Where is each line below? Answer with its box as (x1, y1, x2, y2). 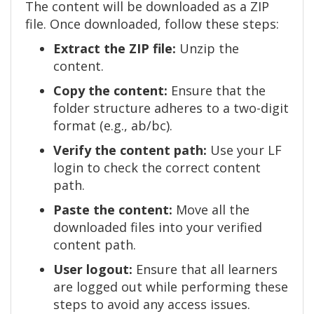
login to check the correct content (53, 159, 261, 177)
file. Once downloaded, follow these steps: (25, 15, 279, 33)
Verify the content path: (53, 142, 207, 159)
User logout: (53, 261, 132, 278)
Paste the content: (53, 201, 172, 219)
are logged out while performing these (53, 278, 288, 296)
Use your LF (207, 142, 282, 159)
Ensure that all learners (132, 261, 278, 278)
